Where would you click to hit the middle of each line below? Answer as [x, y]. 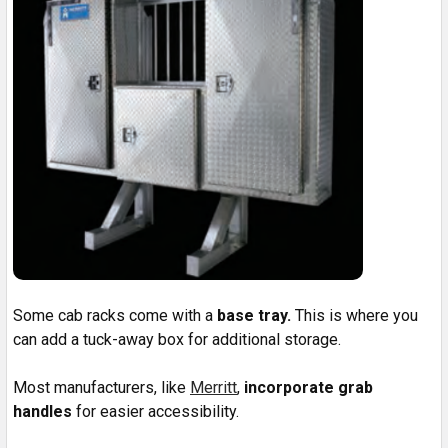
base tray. [254, 315]
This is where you [354, 315]
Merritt [213, 387]
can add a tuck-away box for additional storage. [179, 339]
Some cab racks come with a [115, 315]
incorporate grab [308, 387]
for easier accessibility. [157, 411]
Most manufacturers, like [101, 387]
